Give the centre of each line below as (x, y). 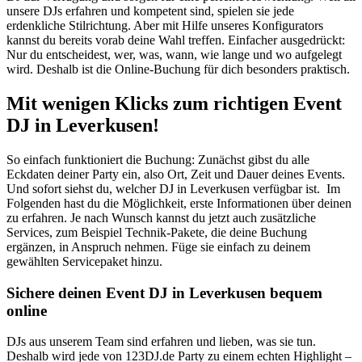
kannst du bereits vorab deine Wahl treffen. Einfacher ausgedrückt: (176, 40)
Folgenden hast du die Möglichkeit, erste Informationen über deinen (179, 203)
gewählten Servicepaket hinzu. (84, 261)
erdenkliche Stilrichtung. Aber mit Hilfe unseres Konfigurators (165, 26)
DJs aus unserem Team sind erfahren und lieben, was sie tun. (161, 342)
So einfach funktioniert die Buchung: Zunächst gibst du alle (158, 159)
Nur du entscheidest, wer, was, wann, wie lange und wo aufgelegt (174, 55)
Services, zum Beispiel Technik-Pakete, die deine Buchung (157, 232)
